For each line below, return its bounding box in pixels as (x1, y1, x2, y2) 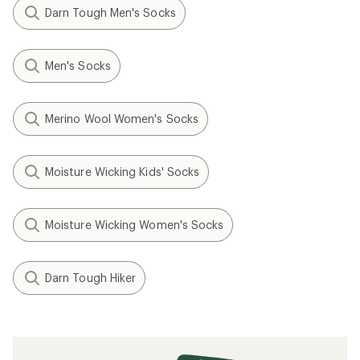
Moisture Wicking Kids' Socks (45, 165, 200, 178)
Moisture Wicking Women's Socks (45, 218, 224, 231)
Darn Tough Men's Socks (45, 6, 176, 19)
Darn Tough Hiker (45, 271, 137, 284)
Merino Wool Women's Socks (45, 112, 198, 125)
